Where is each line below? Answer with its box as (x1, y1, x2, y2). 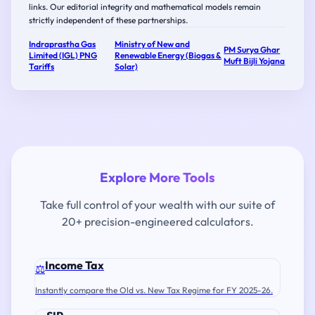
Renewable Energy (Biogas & (114, 50, 221, 60)
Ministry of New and (114, 39, 190, 49)
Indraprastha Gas (29, 39, 96, 49)
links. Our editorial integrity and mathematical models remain (29, 1, 261, 12)
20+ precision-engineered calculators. (61, 214, 254, 229)
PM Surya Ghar (224, 44, 281, 55)
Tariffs (29, 61, 54, 72)
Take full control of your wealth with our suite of (40, 198, 275, 212)
